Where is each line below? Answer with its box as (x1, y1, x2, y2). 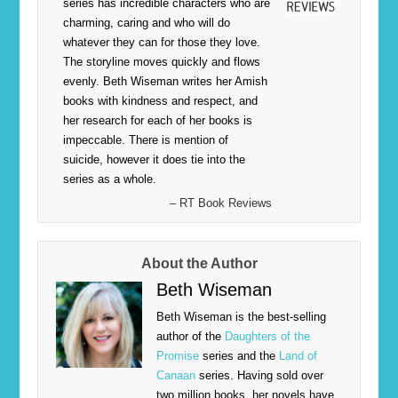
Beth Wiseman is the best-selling (155, 310, 326, 324)
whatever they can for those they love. (63, 36, 261, 50)
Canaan (155, 369, 195, 383)
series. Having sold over (195, 369, 323, 383)
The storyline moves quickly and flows (63, 55, 261, 69)
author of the (155, 330, 225, 344)
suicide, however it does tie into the (63, 153, 246, 167)
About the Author (140, 256, 258, 272)
